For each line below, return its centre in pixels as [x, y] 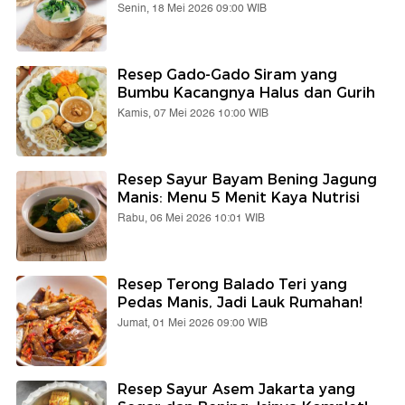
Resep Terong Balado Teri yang [232, 284]
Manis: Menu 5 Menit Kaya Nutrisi [239, 197]
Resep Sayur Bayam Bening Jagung [247, 179]
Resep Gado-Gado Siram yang [227, 74]
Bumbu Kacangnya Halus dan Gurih [246, 92]
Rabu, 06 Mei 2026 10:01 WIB [191, 218]
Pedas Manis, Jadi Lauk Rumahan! [240, 302]
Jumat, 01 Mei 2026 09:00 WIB [193, 323]
